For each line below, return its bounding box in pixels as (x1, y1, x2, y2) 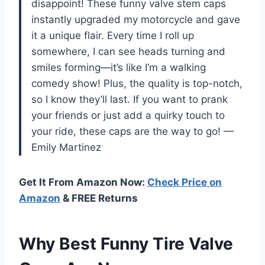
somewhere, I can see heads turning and (31, 45, 225, 57)
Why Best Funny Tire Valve (19, 233, 233, 254)
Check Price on (147, 176, 222, 188)
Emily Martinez (31, 141, 101, 153)
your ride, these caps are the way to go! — (31, 125, 234, 137)
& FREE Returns (60, 192, 138, 204)
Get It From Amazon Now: (19, 176, 147, 188)
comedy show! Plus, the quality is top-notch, (31, 77, 243, 89)
